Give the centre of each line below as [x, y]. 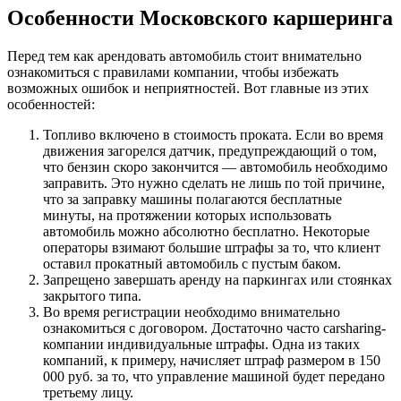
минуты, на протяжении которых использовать [187, 216]
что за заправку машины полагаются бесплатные [192, 200]
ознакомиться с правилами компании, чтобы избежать [173, 73]
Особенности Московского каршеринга [200, 18]
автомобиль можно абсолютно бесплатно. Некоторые [206, 232]
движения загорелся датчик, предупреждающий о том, [210, 151]
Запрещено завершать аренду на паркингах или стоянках [218, 280]
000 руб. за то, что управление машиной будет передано [214, 377]
